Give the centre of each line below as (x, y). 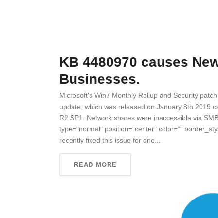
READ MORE (95, 165)
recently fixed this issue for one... (110, 140)
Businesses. (100, 79)
